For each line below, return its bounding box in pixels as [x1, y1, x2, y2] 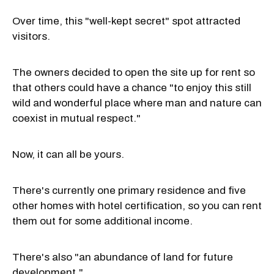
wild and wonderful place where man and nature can [12, 97, 262, 109]
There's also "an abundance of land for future [12, 251, 233, 263]
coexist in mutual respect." [12, 112, 141, 124]
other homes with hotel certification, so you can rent [12, 199, 262, 212]
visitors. [12, 30, 50, 42]
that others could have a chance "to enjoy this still [12, 81, 251, 94]
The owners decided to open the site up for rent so [12, 66, 255, 78]
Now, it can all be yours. [12, 148, 124, 160]
